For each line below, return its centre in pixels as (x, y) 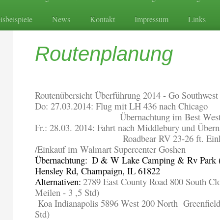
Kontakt (102, 19)
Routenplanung (104, 54)
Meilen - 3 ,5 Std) (67, 192)
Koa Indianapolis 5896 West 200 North (108, 203)
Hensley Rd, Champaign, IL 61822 (98, 171)
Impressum (151, 19)
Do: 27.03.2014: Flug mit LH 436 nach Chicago (122, 106)
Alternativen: (58, 182)
